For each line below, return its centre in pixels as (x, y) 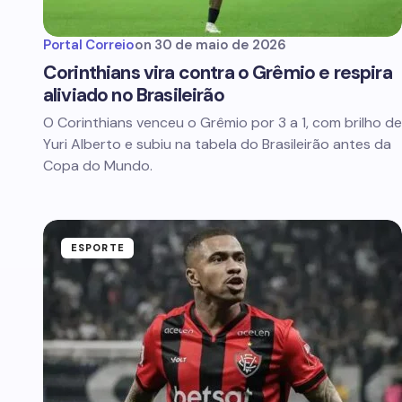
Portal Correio (89, 45)
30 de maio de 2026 (220, 45)
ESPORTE (98, 248)
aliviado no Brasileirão (134, 95)
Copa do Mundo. (98, 166)
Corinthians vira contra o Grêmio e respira (218, 73)
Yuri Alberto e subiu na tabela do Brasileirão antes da (217, 144)
